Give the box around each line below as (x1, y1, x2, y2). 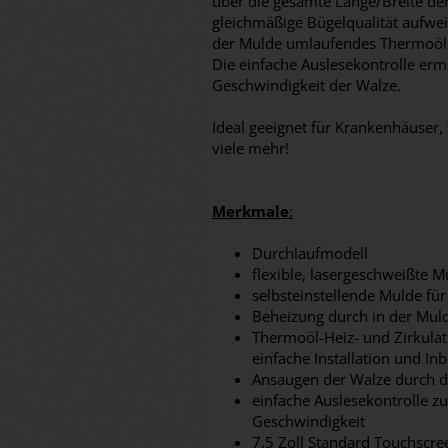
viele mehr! (212, 138, 289, 158)
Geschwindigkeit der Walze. (212, 75, 401, 95)
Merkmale (212, 201, 289, 221)
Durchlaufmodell (252, 243, 368, 263)
